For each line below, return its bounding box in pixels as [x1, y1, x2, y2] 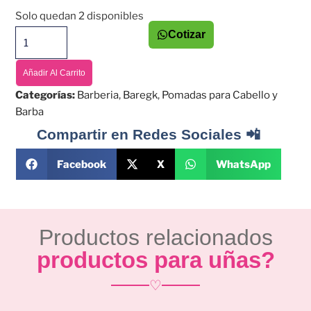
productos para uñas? [36, 247, 275, 274]
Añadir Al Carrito [23, 68, 86, 78]
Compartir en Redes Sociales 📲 [36, 126, 260, 143]
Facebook [56, 158, 106, 171]
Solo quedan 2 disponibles [15, 10, 144, 23]
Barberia [77, 89, 119, 102]
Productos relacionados [38, 225, 273, 251]
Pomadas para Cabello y [162, 89, 278, 102]
